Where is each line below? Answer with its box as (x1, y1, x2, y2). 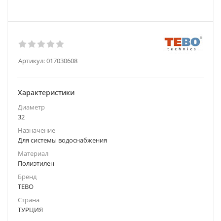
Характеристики (18, 88, 74, 97)
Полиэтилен (18, 159, 54, 168)
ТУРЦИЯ (18, 205, 43, 214)
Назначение (18, 126, 55, 135)
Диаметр (18, 103, 45, 111)
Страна (18, 195, 39, 204)
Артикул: (18, 56, 45, 65)
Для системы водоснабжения (18, 136, 107, 145)
